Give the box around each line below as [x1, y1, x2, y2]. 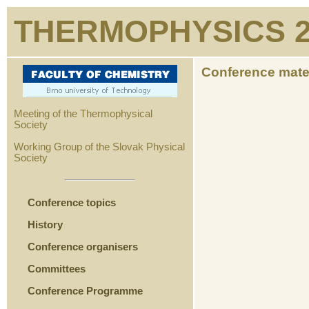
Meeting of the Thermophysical [14, 108, 152, 119]
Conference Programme [28, 285, 146, 297]
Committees [28, 263, 86, 275]
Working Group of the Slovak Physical [14, 141, 185, 152]
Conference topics [28, 197, 116, 208]
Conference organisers [28, 241, 138, 252]
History [28, 219, 63, 230]
